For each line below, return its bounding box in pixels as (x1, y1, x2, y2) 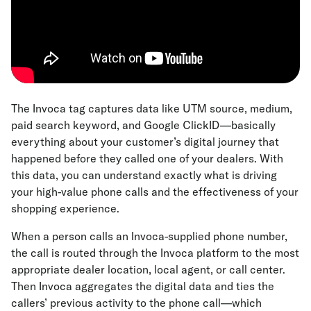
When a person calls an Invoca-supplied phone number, (11, 228, 287, 243)
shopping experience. (11, 201, 119, 215)
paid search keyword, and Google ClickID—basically (11, 117, 276, 132)
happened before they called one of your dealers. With (11, 151, 283, 165)
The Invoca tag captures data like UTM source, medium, (11, 101, 292, 115)
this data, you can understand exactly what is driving (11, 167, 277, 182)
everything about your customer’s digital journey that (11, 134, 279, 149)
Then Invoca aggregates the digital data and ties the (11, 278, 274, 293)
